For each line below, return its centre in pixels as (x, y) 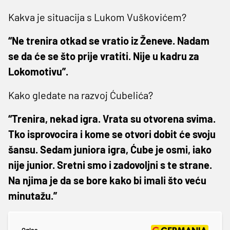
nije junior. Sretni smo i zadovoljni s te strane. (110, 165)
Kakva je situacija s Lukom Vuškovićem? (97, 17)
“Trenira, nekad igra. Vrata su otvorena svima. (112, 118)
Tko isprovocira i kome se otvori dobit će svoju (112, 134)
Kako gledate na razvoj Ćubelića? (81, 95)
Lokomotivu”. (38, 71)
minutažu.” (33, 195)
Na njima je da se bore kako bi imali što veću (107, 180)
